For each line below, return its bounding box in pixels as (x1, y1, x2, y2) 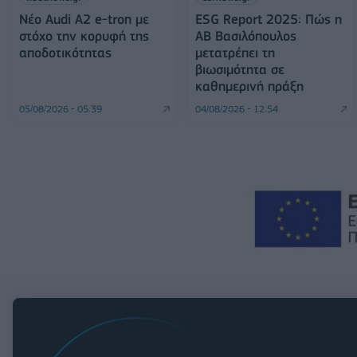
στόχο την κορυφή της (19, 28, 149, 45)
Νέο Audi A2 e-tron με (19, 11, 149, 28)
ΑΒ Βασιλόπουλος (195, 28, 297, 45)
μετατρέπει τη (195, 45, 276, 61)
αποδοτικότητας (19, 45, 112, 61)
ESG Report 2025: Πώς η (195, 11, 343, 28)
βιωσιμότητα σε (195, 61, 285, 78)
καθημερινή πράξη (195, 78, 304, 95)
